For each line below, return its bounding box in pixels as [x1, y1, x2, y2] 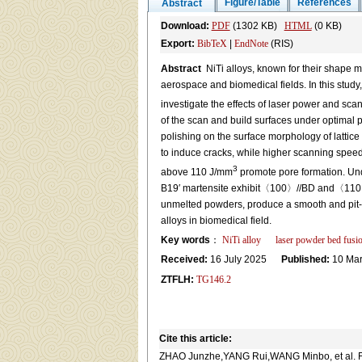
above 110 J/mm [160, 166, 233, 179]
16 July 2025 [207, 254, 281, 265]
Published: [280, 254, 330, 265]
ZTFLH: [160, 274, 194, 285]
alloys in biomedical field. [160, 215, 271, 227]
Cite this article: [159, 333, 233, 344]
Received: [160, 254, 208, 265]
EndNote [234, 38, 268, 49]
